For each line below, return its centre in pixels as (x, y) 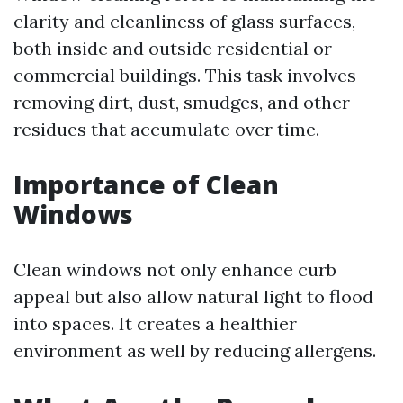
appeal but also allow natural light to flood (193, 296)
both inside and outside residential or (173, 48)
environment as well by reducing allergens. (195, 350)
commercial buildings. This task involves (185, 75)
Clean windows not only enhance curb (175, 269)
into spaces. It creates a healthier (155, 323)
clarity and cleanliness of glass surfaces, (184, 21)
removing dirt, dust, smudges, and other (182, 102)
